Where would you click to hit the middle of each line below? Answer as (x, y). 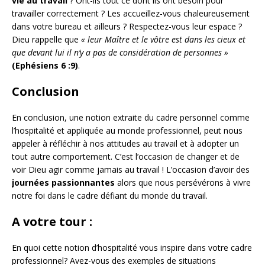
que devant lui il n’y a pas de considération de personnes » (120, 52)
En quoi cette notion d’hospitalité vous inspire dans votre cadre (132, 247)
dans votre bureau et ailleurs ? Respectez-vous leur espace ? (127, 26)
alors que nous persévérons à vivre (183, 182)
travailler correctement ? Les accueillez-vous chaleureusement (131, 13)
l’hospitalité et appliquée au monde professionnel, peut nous (127, 130)
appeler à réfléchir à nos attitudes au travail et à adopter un (125, 143)
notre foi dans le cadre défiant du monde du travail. (112, 195)
